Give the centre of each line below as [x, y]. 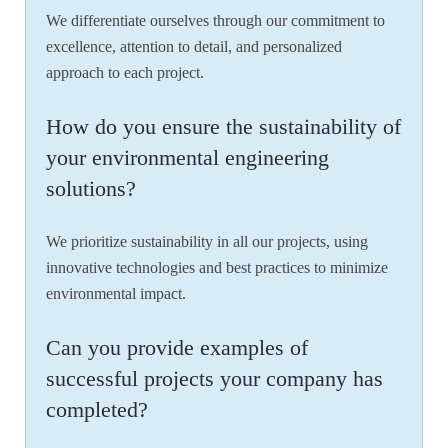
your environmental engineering [187, 158]
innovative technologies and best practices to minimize [217, 268]
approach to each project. [125, 73]
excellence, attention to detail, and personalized [194, 47]
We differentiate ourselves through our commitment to [215, 21]
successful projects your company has [214, 379]
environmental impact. [116, 294]
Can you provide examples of [177, 348]
